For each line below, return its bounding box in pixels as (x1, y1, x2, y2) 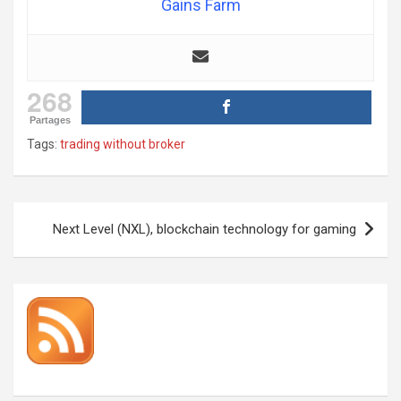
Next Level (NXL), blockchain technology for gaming (53, 221, 356, 238)
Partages (29, 115, 71, 126)
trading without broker (60, 137, 185, 152)
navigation (13, 231, 117, 258)
